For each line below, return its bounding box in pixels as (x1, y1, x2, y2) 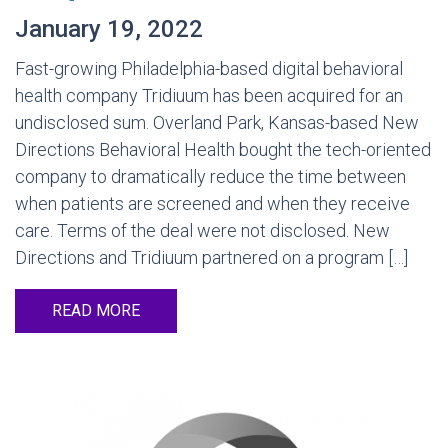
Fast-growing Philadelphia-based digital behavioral (15, 58, 403, 79)
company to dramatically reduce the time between (15, 166, 406, 187)
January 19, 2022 (15, 15, 203, 43)
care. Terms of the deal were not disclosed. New (15, 220, 390, 241)
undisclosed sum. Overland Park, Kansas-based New (15, 112, 419, 133)
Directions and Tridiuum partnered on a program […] (15, 247, 408, 268)
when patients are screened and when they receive (15, 193, 410, 214)
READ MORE (52, 301, 140, 320)
